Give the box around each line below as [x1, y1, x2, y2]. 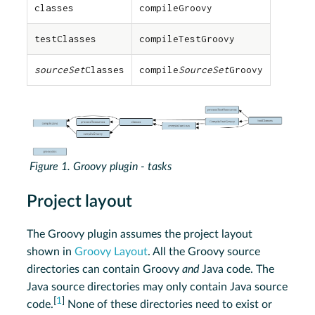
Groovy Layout [75, 246, 148, 258]
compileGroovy [139, 1, 213, 13]
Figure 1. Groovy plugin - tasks [30, 161, 172, 173]
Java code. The [199, 264, 275, 276]
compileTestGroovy [139, 32, 236, 44]
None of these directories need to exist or [65, 299, 273, 311]
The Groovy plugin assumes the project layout [27, 229, 253, 240]
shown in [27, 246, 75, 258]
